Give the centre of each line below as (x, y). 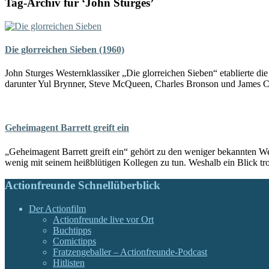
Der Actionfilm (57, 209)
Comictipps (74, 241)
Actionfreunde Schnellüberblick (83, 186)
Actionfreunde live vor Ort (103, 219)
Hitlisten (69, 263)
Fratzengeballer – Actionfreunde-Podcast (130, 252)
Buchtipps (72, 230)
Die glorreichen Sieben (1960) (65, 49)
